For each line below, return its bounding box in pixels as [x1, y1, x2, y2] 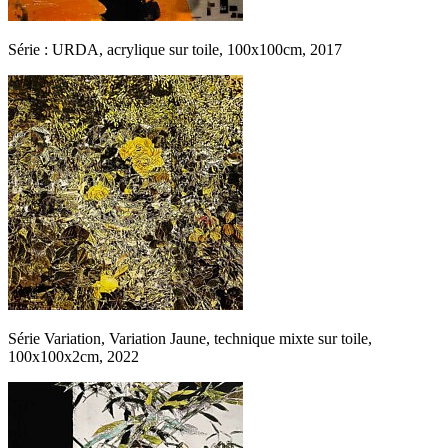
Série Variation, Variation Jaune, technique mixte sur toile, [8, 329, 372, 347]
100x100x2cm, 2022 [8, 347, 139, 365]
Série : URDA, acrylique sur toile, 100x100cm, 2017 [8, 40, 342, 58]
